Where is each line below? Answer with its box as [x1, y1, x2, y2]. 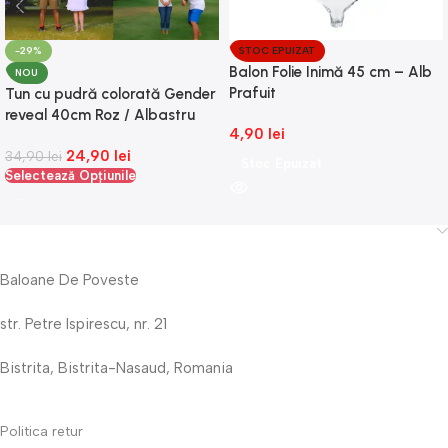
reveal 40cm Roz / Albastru [5, 106, 195, 125]
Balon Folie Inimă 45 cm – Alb [229, 63, 432, 82]
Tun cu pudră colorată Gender [5, 85, 216, 104]
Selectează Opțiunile [5, 168, 136, 184]
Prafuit [229, 84, 276, 103]
